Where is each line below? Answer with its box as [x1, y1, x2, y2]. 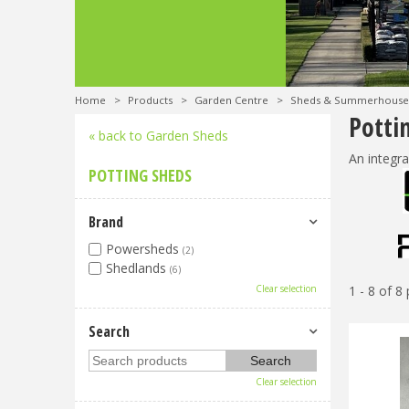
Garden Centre [194, 93, 269, 107]
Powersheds [106, 240, 183, 257]
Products [128, 93, 173, 107]
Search [89, 321, 130, 341]
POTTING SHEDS [89, 164, 192, 186]
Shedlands [106, 259, 170, 277]
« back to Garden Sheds [89, 127, 228, 144]
